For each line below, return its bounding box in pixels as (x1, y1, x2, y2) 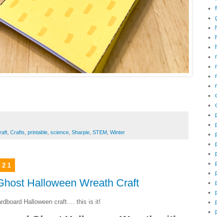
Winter (110, 129, 125, 135)
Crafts (10, 129, 25, 135)
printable (28, 129, 47, 135)
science (50, 129, 69, 135)
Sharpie (72, 129, 90, 135)
